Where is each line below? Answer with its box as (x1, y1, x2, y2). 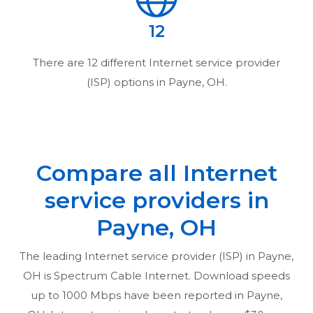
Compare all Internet (36, 159, 277, 187)
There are (33, 55, 87, 69)
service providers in (44, 186, 269, 214)
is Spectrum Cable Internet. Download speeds (41, 268, 290, 282)
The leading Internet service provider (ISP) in (20, 249, 258, 263)
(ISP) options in (86, 75, 168, 89)
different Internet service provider (98, 55, 280, 69)
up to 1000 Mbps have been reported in (31, 288, 247, 302)
